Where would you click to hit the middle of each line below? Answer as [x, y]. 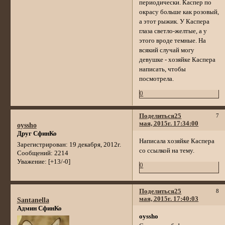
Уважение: [32, 161]
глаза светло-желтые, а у [173, 31]
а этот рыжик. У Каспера [175, 22]
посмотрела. [157, 79]
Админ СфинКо [39, 208]
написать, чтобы [163, 70]
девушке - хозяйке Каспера [178, 60]
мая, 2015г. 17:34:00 [169, 124]
